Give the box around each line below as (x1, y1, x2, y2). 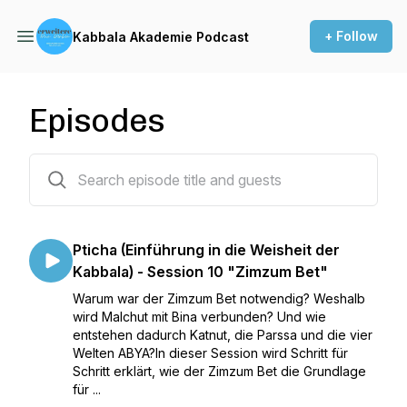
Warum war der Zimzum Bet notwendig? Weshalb (73, 291, 365, 306)
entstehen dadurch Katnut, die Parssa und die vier (73, 327, 372, 342)
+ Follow (324, 28, 378, 44)
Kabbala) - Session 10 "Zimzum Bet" (73, 263, 328, 281)
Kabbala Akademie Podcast (73, 28, 249, 45)
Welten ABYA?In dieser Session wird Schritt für (73, 345, 348, 361)
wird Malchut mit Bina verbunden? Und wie (73, 309, 326, 324)
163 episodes (28, 157, 108, 173)
